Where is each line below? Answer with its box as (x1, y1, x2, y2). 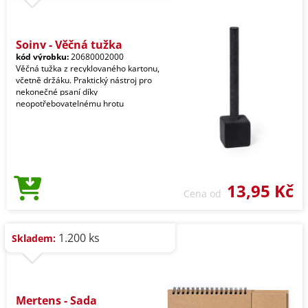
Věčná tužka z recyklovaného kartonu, (16, 63, 159, 74)
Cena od (184, 187, 227, 200)
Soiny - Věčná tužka (16, 37, 122, 52)
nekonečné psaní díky (16, 86, 98, 98)
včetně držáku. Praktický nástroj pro (16, 74, 152, 86)
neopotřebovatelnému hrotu (16, 98, 124, 109)
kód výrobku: (16, 51, 69, 63)
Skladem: (12, 232, 56, 245)
